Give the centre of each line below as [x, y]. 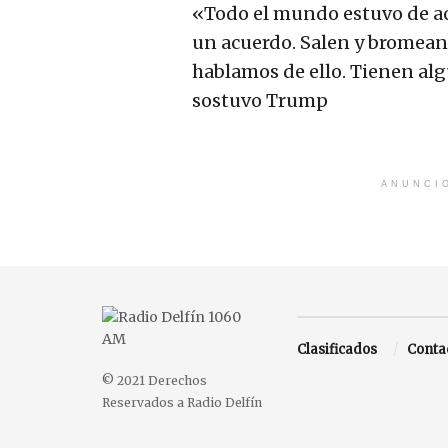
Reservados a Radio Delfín [182, 402]
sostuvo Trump [260, 101]
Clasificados [337, 349]
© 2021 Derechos [154, 380]
